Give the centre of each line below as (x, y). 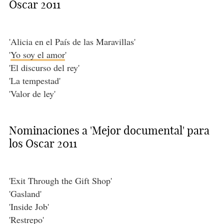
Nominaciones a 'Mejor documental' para (109, 131)
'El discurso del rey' (44, 68)
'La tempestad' (34, 81)
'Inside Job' (29, 207)
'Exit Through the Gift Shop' (60, 181)
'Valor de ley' (32, 94)
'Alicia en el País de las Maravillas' (72, 42)
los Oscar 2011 (43, 144)
